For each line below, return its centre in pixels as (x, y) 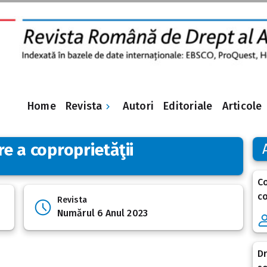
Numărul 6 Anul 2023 (103, 213)
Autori (138, 106)
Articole (242, 106)
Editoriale (188, 106)
